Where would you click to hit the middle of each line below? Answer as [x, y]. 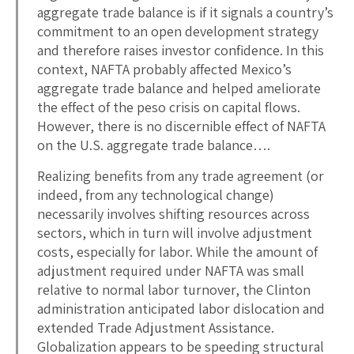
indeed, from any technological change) [156, 194]
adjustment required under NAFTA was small [171, 270]
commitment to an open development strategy [178, 31]
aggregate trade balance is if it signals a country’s [185, 12]
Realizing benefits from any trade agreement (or [181, 175]
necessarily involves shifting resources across [173, 213]
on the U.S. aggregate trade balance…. [154, 145]
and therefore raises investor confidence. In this [181, 50]
